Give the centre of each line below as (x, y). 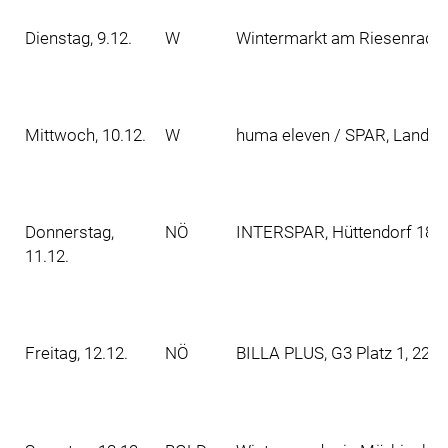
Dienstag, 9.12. (78, 38)
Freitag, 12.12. (76, 353)
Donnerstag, (69, 232)
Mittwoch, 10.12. (85, 135)
